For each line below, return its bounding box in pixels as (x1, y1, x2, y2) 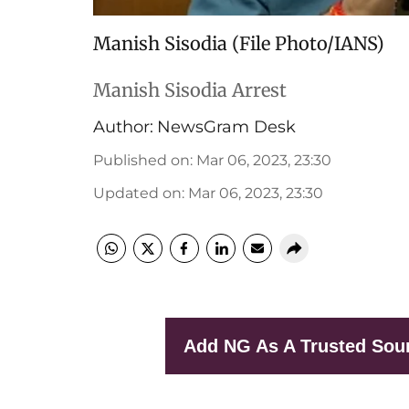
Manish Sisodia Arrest (93, 79, 287, 101)
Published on (93, 152, 190, 169)
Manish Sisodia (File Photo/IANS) (93, 32, 384, 55)
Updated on (93, 184, 182, 202)
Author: (93, 117, 153, 137)
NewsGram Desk (157, 117, 296, 137)
